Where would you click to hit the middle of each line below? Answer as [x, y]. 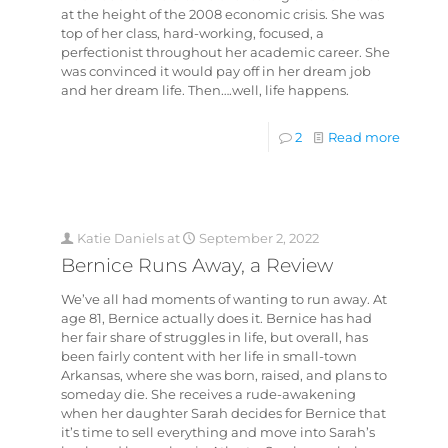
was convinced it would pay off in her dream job [215, 71]
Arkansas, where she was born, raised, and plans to [223, 375]
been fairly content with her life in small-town [208, 356]
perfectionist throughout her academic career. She [225, 52]
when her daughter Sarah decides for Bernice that [223, 413]
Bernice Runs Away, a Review [196, 266]
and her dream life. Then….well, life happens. [204, 90]
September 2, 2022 [258, 238]
